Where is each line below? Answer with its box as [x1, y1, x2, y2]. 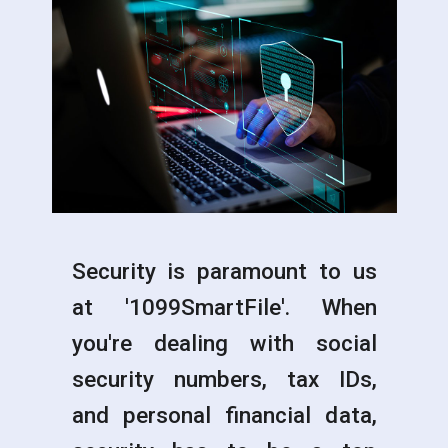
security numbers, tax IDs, [71, 365, 377, 392]
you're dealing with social [71, 329, 377, 356]
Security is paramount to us [71, 257, 377, 284]
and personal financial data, [71, 401, 377, 428]
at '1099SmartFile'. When [71, 293, 377, 320]
